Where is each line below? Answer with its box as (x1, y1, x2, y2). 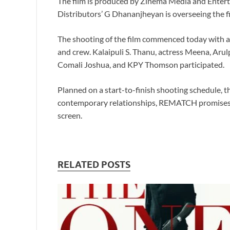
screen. (57, 110, 82, 121)
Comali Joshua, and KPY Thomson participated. (57, 60, 224, 70)
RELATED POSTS (57, 159, 130, 170)
